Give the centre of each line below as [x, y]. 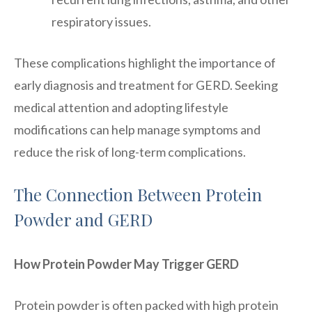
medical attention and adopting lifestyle [121, 107]
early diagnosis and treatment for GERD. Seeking [146, 85]
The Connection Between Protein [138, 194]
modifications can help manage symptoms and [137, 129]
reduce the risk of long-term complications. [130, 151]
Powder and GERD [83, 219]
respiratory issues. [101, 21]
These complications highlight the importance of [145, 62]
